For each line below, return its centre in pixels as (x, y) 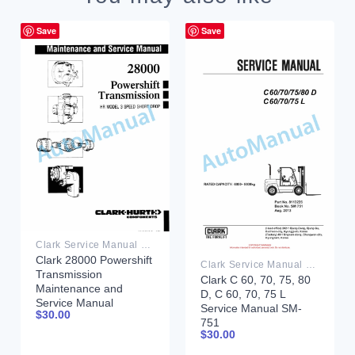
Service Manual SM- (251, 308)
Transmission (69, 275)
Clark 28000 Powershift (94, 260)
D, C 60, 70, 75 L (242, 294)
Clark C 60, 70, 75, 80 (255, 279)
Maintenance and (79, 289)
